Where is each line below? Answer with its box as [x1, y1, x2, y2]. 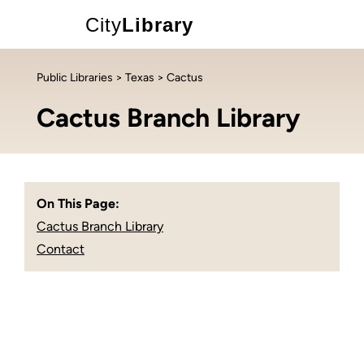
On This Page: [37, 196, 119, 211]
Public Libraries [37, 71, 113, 84]
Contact [37, 241, 84, 257]
